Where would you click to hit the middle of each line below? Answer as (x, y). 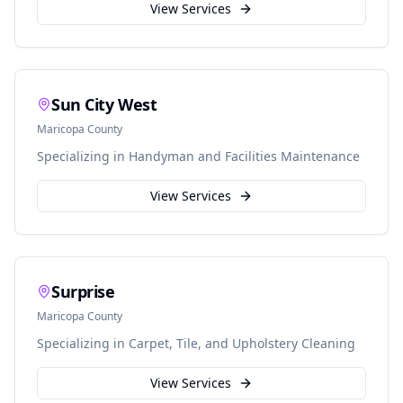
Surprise (83, 291)
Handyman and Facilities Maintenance (244, 156)
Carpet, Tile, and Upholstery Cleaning (242, 343)
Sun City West (104, 104)
